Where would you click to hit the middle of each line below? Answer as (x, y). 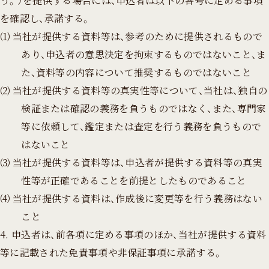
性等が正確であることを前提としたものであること (134, 180)
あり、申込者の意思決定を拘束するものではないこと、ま (144, 54)
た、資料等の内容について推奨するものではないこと (136, 72)
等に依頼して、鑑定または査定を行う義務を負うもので (141, 126)
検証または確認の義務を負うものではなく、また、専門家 (144, 108)
